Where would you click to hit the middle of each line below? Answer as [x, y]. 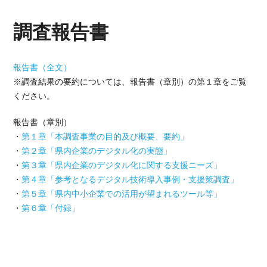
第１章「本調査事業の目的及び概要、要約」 [105, 136]
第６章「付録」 [51, 208]
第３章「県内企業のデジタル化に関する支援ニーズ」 [122, 165]
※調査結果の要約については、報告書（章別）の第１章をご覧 [130, 82]
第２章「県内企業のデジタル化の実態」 [97, 151]
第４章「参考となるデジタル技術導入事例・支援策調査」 [130, 179]
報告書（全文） [43, 67]
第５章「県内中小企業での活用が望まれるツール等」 [122, 194]
